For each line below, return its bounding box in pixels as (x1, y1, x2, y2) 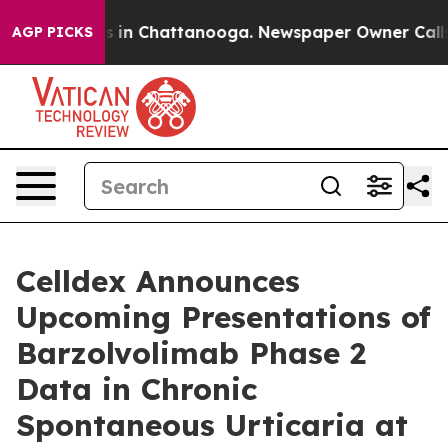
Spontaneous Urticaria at (16, 406, 408, 444)
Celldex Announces (16, 262, 300, 300)
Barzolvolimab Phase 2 (16, 334, 366, 372)
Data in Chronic (16, 370, 257, 408)
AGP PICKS (12, 23, 93, 41)
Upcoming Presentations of (16, 298, 431, 336)
